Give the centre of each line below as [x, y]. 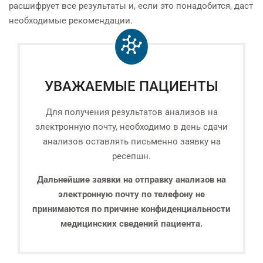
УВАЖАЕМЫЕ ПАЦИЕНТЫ [131, 87]
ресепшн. [131, 156]
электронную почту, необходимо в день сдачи [131, 127]
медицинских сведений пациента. [131, 224]
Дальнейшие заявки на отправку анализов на [131, 180]
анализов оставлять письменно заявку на [131, 142]
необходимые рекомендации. [71, 21]
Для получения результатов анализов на [131, 112]
